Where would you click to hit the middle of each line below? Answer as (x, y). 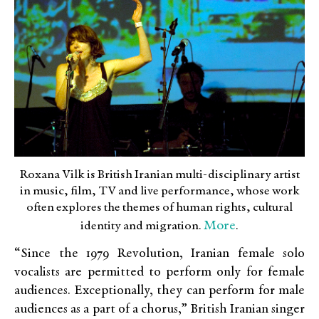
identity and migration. (142, 226)
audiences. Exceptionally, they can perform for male (159, 291)
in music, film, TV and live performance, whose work (159, 191)
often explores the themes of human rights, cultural (159, 208)
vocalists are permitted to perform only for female (159, 273)
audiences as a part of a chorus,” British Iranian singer (159, 310)
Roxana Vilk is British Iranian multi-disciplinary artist (159, 175)
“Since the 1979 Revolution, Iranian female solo (159, 254)
